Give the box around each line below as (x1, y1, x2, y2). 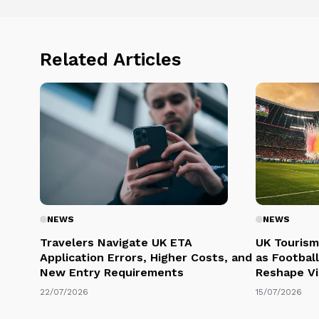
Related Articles (40, 48, 181, 70)
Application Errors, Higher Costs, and (40, 250, 252, 264)
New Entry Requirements (40, 265, 184, 279)
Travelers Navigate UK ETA (40, 235, 192, 249)
